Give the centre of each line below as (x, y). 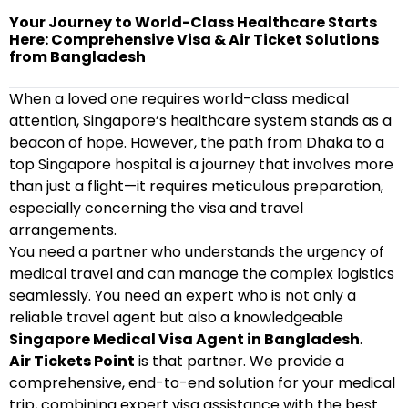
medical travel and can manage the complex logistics (202, 274)
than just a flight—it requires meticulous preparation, (196, 186)
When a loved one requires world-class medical (179, 99)
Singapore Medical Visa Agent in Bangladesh (184, 339)
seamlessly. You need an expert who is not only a (183, 296)
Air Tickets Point (72, 361)
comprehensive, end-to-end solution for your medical (202, 383)
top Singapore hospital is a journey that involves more (201, 164)
